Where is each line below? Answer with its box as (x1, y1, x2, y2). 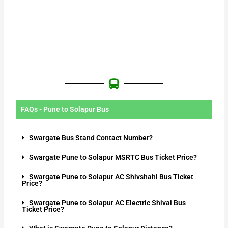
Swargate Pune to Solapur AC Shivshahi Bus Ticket (28, 173, 193, 181)
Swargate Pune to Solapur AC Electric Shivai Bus (28, 198, 186, 207)
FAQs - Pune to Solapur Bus (21, 105, 109, 114)
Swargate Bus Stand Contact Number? (28, 134, 153, 142)
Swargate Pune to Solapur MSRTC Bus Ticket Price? (28, 153, 197, 162)
